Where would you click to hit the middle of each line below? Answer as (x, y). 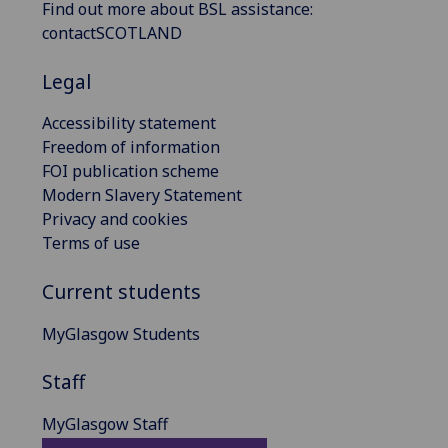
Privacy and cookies (115, 219)
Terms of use (91, 243)
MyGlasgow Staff (105, 424)
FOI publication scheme (130, 171)
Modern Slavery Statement (142, 195)
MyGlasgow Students (121, 333)
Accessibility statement (129, 123)
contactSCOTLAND (112, 33)
